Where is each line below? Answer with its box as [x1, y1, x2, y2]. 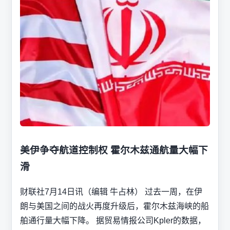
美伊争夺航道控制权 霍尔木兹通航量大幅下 [20, 144, 208, 156]
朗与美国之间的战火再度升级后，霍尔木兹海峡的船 [20, 201, 209, 210]
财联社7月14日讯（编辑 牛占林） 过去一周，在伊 [20, 187, 202, 196]
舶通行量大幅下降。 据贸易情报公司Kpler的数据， [20, 216, 206, 225]
